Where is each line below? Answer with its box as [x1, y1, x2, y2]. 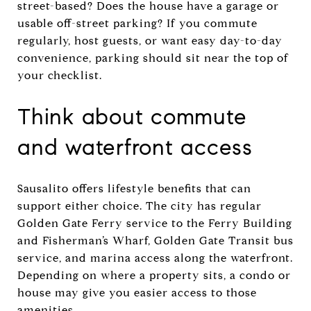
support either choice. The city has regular [17, 199, 262, 212]
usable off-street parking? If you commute [17, 16, 258, 30]
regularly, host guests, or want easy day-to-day [17, 33, 283, 47]
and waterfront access [17, 133, 253, 161]
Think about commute [17, 102, 247, 131]
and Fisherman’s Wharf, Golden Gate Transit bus [17, 233, 294, 247]
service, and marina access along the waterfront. [17, 251, 293, 264]
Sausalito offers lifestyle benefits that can [17, 181, 251, 195]
